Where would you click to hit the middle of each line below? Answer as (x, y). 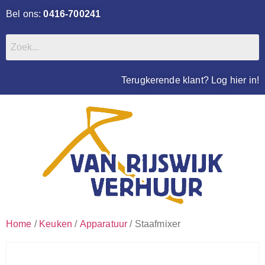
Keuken (56, 224)
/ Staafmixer (154, 224)
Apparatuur (104, 224)
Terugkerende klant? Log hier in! (190, 80)
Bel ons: (25, 14)
